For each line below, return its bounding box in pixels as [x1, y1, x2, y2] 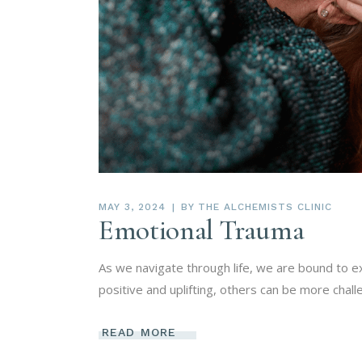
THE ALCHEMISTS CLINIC [198, 200, 332, 213]
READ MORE [102, 326, 177, 339]
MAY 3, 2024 [99, 200, 166, 213]
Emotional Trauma [99, 213, 305, 247]
